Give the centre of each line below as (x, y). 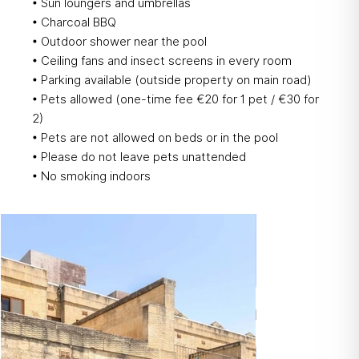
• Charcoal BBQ (74, 23)
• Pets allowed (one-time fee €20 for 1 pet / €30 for (175, 100)
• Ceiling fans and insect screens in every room (161, 61)
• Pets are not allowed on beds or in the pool (155, 138)
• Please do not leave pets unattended (139, 157)
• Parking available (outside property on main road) (171, 81)
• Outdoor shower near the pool (119, 42)
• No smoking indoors (91, 177)
